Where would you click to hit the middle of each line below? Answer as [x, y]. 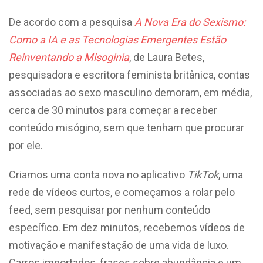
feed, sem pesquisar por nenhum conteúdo [109, 210]
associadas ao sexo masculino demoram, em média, [130, 92]
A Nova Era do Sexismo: [190, 22]
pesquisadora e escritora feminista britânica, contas [129, 75]
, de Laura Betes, [167, 57]
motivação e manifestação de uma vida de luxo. [119, 245]
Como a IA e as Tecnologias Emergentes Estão [117, 39]
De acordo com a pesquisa [72, 22]
